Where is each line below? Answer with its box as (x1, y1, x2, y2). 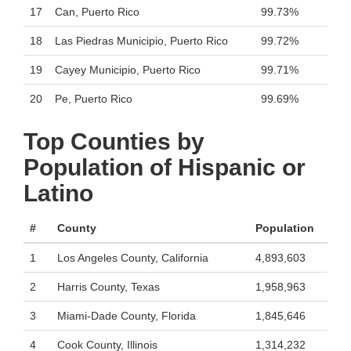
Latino (24, 180, 93, 206)
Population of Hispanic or (24, 154, 306, 180)
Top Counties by (24, 128, 204, 154)
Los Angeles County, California (57, 251, 208, 264)
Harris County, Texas (57, 280, 160, 293)
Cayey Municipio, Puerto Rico (55, 63, 201, 76)
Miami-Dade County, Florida (57, 309, 196, 322)
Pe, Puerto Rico (55, 92, 132, 105)
